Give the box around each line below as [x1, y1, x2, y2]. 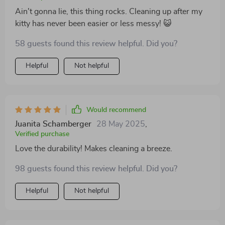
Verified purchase [15, 131, 69, 138]
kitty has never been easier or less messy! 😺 [15, 20, 172, 28]
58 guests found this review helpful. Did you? [15, 40, 177, 48]
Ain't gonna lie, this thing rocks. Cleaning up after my [15, 8, 202, 16]
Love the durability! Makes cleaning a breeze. [15, 145, 172, 153]
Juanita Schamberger [15, 120, 91, 128]
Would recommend [86, 106, 146, 114]
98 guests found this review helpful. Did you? [15, 165, 177, 173]
